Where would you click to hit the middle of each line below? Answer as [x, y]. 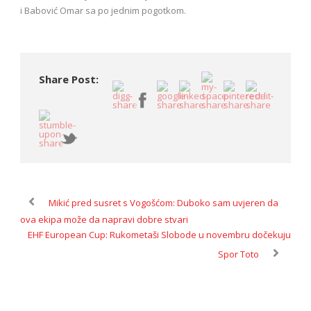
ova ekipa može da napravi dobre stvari [104, 220]
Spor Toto [238, 254]
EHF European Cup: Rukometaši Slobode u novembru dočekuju [159, 235]
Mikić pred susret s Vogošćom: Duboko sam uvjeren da [163, 203]
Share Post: [69, 79]
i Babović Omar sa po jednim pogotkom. [103, 11]
